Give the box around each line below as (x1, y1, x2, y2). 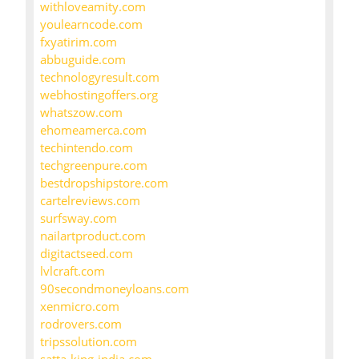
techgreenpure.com (40, 157, 147, 174)
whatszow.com (40, 104, 123, 121)
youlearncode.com (40, 16, 143, 33)
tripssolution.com (40, 333, 137, 350)
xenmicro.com (40, 298, 119, 315)
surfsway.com (40, 210, 117, 227)
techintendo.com (40, 139, 133, 156)
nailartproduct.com (40, 228, 146, 244)
